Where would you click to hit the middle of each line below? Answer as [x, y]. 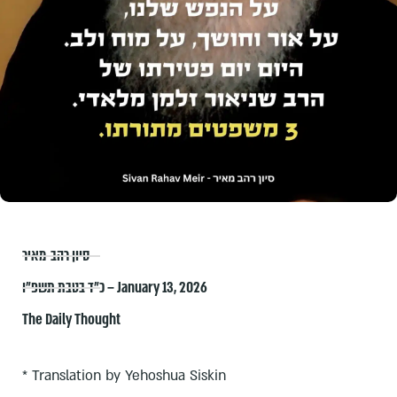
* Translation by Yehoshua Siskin [124, 376]
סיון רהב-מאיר [56, 256]
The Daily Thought [71, 319]
